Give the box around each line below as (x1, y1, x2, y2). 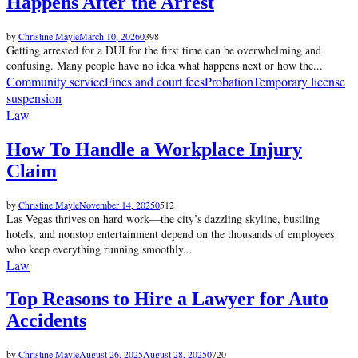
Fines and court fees (105, 72, 205, 89)
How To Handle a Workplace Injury (6, 138, 302, 160)
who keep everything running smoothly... (6, 241, 193, 257)
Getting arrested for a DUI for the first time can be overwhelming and (6, 42, 321, 58)
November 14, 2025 (79, 197, 155, 211)
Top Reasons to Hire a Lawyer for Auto (6, 288, 328, 310)
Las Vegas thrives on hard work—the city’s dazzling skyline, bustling (6, 210, 320, 226)
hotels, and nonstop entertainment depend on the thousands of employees (6, 225, 334, 241)
